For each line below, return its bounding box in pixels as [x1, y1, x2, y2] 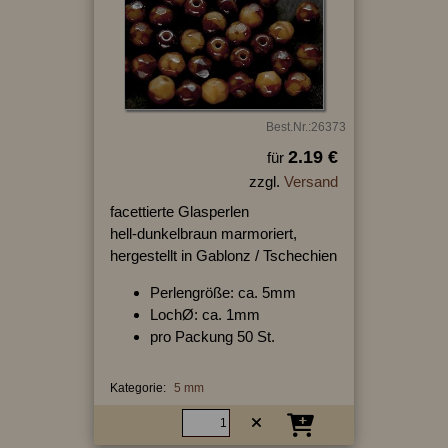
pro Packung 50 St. [149, 327, 275, 345]
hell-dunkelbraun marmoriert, [109, 224, 297, 242]
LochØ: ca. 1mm [149, 305, 260, 323]
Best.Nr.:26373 [265, 119, 346, 134]
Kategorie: [109, 380, 166, 395]
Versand [283, 172, 338, 190]
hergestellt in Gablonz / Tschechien [109, 246, 337, 264]
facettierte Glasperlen [109, 202, 249, 220]
